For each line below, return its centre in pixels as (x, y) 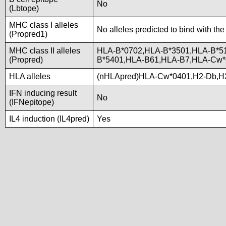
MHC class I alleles (44, 25)
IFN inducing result (43, 93)
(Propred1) (28, 34)
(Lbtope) (24, 8)
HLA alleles (30, 76)
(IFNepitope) (32, 102)
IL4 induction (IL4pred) (49, 119)
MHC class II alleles (45, 51)
